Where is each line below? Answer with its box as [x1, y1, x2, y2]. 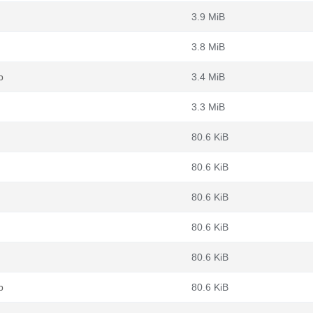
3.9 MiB [191, 11, 225, 22]
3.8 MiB [191, 41, 225, 52]
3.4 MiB [191, 71, 225, 82]
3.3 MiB [191, 101, 225, 112]
